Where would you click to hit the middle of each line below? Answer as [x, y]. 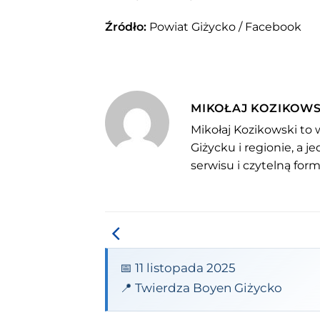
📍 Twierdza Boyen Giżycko [201, 288]
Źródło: [126, 26]
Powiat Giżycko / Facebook [224, 26]
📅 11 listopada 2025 [177, 267]
